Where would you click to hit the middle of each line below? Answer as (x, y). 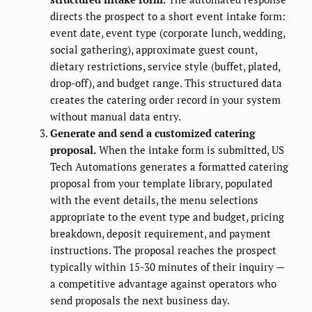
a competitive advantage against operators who (163, 284)
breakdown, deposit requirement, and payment (161, 234)
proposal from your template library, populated (161, 184)
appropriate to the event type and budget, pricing (167, 217)
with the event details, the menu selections (154, 200)
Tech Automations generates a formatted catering (169, 167)
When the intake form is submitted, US (190, 150)
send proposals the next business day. (140, 301)
